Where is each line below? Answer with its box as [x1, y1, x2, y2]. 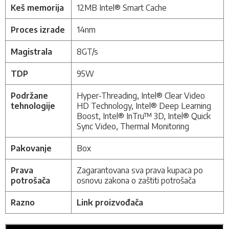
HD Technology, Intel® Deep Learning [77, 101, 211, 111]
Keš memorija [11, 3, 64, 13]
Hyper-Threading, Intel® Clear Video [77, 90, 205, 101]
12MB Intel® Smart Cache [77, 3, 167, 13]
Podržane [11, 90, 48, 101]
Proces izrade [11, 25, 65, 35]
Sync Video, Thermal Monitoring [77, 121, 189, 132]
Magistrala [11, 47, 52, 57]
